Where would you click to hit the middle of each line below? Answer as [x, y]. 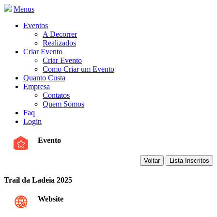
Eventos [36, 25]
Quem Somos [63, 104]
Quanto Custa [44, 78]
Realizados [59, 43]
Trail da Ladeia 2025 [38, 180]
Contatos [56, 95]
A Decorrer [60, 34]
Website [51, 199]
